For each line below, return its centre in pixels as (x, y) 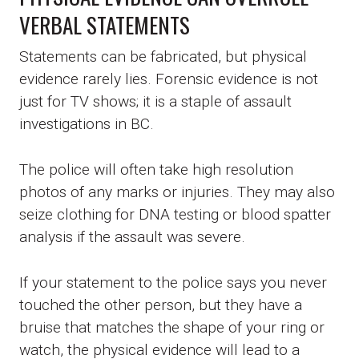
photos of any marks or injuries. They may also (177, 192)
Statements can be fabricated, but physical (163, 56)
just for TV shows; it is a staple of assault (155, 101)
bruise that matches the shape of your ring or (172, 327)
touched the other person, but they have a (161, 305)
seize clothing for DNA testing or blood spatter (175, 214)
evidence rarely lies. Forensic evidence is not (169, 79)
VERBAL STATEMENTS (105, 24)
